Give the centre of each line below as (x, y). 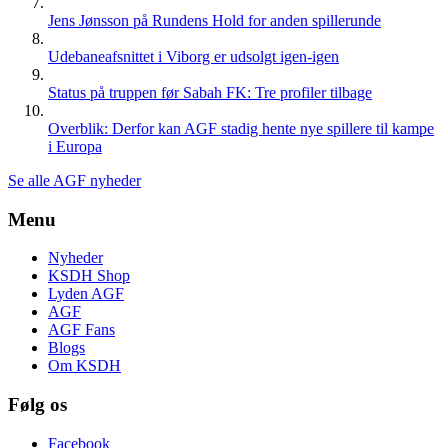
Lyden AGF (86, 294)
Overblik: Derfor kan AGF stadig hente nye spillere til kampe (241, 128)
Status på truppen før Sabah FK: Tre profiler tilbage (210, 92)
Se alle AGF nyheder (74, 180)
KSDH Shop (89, 276)
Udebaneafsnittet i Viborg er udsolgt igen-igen (193, 56)
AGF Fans (81, 330)
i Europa (75, 146)
